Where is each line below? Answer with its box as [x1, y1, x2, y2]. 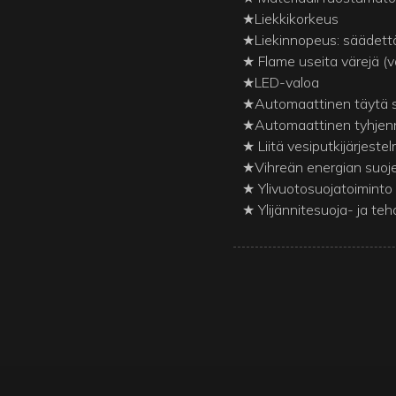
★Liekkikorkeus [242, 10, 339, 28]
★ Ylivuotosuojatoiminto [242, 179, 393, 198]
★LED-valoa [242, 73, 320, 92]
